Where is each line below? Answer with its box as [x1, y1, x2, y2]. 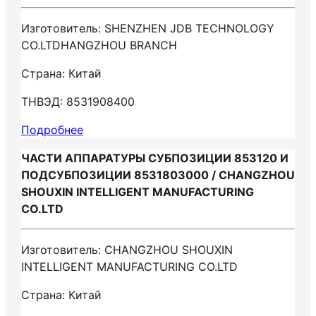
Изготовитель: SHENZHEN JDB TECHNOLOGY [21, 21, 274, 35]
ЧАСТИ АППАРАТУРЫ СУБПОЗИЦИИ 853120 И [21, 151, 288, 165]
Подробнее [21, 123, 83, 137]
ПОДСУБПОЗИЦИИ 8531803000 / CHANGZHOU [21, 168, 295, 182]
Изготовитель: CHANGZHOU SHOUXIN [21, 243, 233, 257]
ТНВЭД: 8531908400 [21, 95, 135, 109]
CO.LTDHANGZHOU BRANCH [21, 38, 177, 52]
